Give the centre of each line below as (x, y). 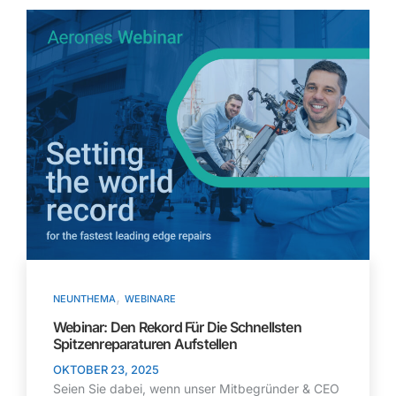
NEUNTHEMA (84, 299)
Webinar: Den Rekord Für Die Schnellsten (177, 327)
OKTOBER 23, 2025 (106, 370)
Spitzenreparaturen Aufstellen (145, 344)
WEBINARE (150, 299)
